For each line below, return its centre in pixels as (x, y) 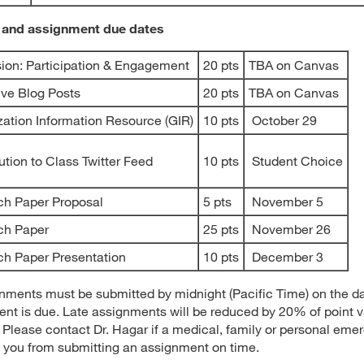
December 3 (286, 256)
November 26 (290, 229)
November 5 (286, 201)
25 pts (221, 229)
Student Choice (296, 160)
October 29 (283, 120)
